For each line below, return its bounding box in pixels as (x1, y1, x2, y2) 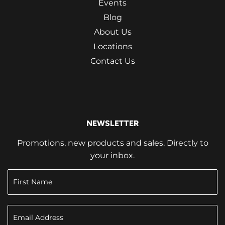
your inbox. (90, 150, 135, 160)
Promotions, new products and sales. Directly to (17, 138, 208, 148)
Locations (93, 41, 132, 51)
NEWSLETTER (86, 118, 139, 128)
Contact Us (90, 56, 135, 66)
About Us (93, 27, 132, 37)
